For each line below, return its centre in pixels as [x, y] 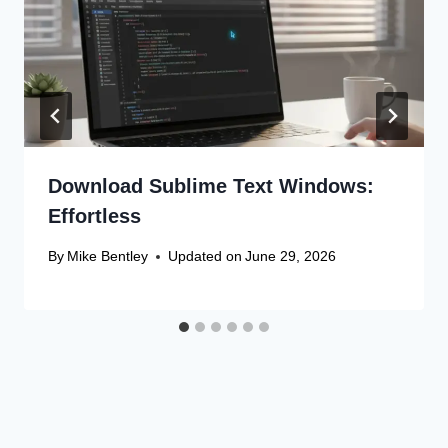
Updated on [205, 256]
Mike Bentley [108, 256]
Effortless [94, 215]
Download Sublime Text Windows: [211, 185]
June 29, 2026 [291, 256]
